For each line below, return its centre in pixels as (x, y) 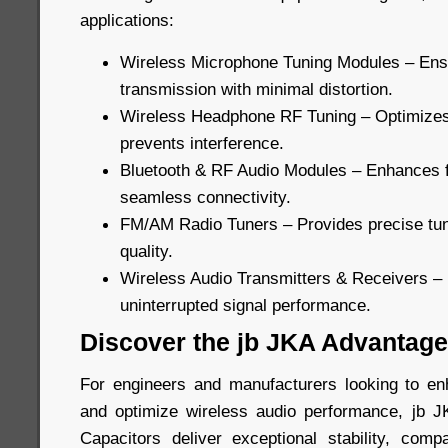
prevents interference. (202, 143)
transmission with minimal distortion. (256, 89)
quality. (146, 251)
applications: (127, 20)
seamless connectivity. (205, 197)
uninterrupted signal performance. (245, 305)
